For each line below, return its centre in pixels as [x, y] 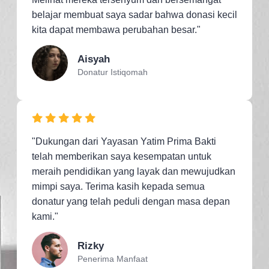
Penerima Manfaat [112, 258]
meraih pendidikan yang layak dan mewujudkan [134, 171]
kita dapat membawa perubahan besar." [116, 29]
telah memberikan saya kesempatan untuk [122, 156]
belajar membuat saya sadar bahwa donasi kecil [134, 14]
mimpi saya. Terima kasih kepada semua [118, 186]
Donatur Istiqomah [112, 72]
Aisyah [93, 59]
